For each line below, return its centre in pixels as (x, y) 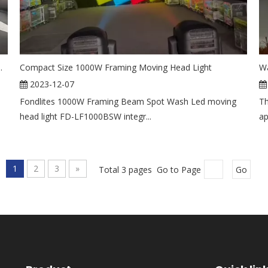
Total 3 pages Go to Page (150, 169)
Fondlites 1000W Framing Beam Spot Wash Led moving (128, 101)
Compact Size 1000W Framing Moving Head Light (116, 67)
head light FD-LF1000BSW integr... (86, 116)
